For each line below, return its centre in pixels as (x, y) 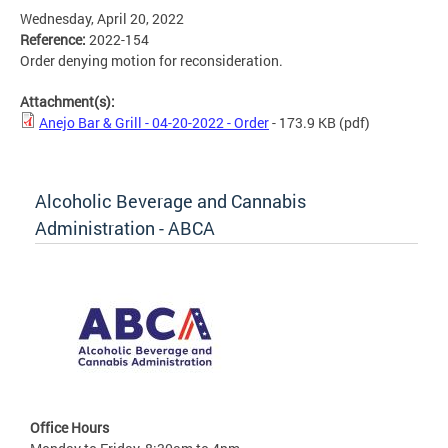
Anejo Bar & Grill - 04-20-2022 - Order (154, 123)
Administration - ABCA (125, 228)
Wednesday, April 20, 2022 (102, 19)
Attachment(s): (69, 102)
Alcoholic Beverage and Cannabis (170, 201)
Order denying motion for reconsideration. (153, 61)
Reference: (54, 40)
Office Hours (69, 428)
